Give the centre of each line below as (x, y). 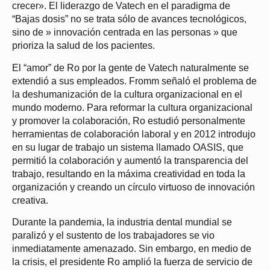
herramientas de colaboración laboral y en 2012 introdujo (134, 134)
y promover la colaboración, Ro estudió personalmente (129, 121)
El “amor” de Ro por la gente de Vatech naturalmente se (130, 67)
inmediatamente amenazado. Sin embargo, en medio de (132, 249)
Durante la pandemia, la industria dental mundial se (122, 222)
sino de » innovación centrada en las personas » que (125, 33)
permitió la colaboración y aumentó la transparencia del (130, 160)
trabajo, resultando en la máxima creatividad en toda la (129, 174)
